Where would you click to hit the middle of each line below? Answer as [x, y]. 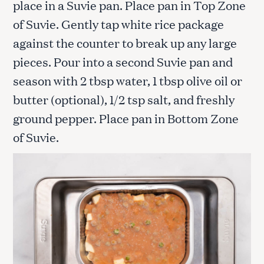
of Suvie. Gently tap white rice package [118, 23]
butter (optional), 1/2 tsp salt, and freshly [124, 99]
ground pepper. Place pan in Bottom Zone [126, 118]
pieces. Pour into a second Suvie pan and [123, 61]
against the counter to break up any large [125, 42]
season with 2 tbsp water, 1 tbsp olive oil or [128, 80]
